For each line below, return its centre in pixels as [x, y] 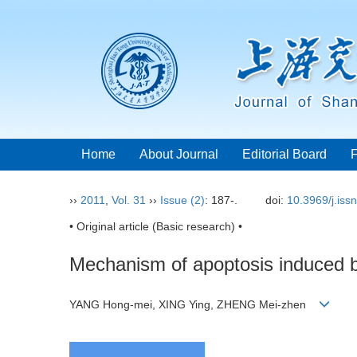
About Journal [179, 154]
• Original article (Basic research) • [156, 226]
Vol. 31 [129, 200]
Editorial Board [284, 154]
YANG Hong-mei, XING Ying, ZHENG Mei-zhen [194, 305]
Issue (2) [182, 200]
